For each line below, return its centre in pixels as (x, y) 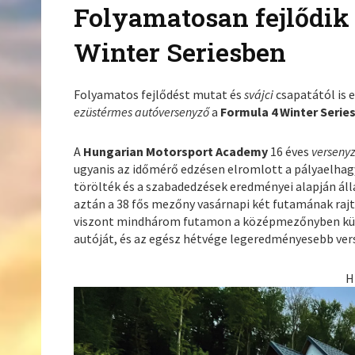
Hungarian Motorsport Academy (177, 152)
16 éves (291, 152)
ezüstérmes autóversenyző (143, 112)
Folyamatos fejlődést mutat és (159, 95)
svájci (260, 95)
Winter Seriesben (180, 52)
